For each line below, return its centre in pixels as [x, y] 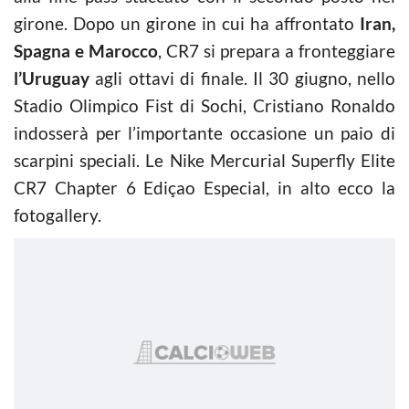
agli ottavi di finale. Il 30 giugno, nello [242, 78]
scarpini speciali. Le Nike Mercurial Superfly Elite [204, 160]
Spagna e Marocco [86, 50]
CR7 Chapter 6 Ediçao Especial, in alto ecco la [204, 187]
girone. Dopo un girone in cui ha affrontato [187, 23]
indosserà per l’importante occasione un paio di [204, 132]
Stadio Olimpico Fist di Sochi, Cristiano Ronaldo [204, 105]
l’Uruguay [52, 78]
